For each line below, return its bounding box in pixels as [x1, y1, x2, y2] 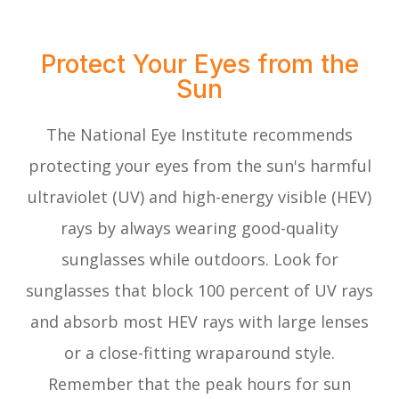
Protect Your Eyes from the [40, 48, 359, 79]
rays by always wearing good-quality [61, 216, 338, 239]
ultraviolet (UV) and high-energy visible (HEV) [28, 185, 371, 208]
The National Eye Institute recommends [46, 123, 353, 145]
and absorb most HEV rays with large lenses [30, 310, 369, 332]
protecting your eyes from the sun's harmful [28, 154, 371, 176]
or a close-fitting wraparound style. [64, 341, 335, 363]
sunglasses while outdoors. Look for [61, 248, 338, 270]
